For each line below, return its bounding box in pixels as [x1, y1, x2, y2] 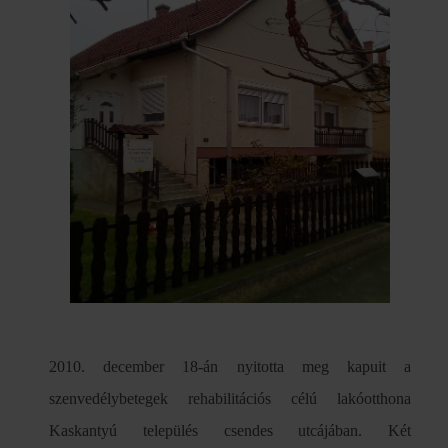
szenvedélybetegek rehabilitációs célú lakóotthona [49, 390, 411, 408]
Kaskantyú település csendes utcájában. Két [49, 422, 411, 440]
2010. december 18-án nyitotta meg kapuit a [49, 358, 411, 376]
